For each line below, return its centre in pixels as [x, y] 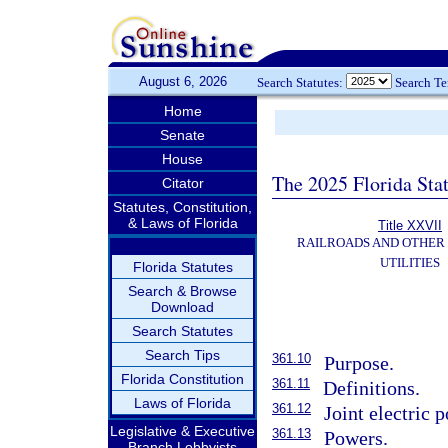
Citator [182, 183]
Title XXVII [410, 225]
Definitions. [372, 388]
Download [182, 307]
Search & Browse [182, 291]
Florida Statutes [182, 267]
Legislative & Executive [182, 431]
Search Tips [182, 355]
